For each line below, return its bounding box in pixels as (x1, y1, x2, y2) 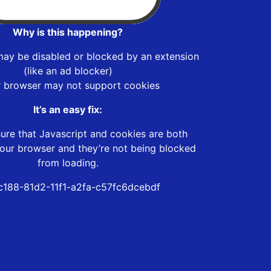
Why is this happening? (13, 25, 123, 38)
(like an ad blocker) (23, 64, 113, 77)
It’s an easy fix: (33, 103, 102, 116)
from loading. (37, 156, 99, 169)
